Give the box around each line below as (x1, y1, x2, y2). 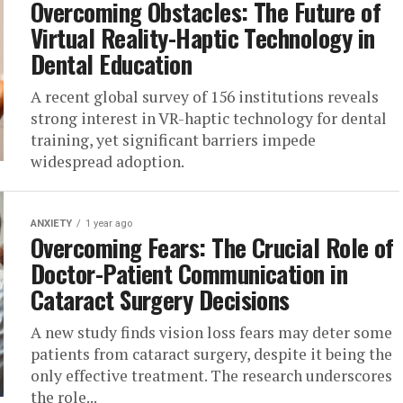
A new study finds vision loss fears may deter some (31, 322, 392, 343)
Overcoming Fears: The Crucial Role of (31, 229, 394, 265)
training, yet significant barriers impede (31, 130, 316, 150)
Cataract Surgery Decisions (31, 282, 290, 318)
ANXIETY (31, 218, 72, 229)
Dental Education (31, 46, 193, 82)
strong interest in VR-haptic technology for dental (31, 108, 387, 129)
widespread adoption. (31, 151, 184, 172)
